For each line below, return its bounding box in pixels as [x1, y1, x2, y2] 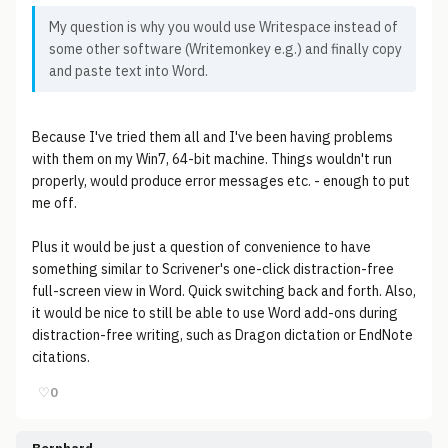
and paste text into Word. [49, 62, 208, 80]
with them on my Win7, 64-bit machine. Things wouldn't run [32, 150, 392, 168]
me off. [32, 194, 77, 212]
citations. [32, 348, 90, 366]
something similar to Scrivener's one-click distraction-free [32, 260, 394, 278]
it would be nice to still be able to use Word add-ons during [32, 304, 398, 322]
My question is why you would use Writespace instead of [49, 18, 398, 36]
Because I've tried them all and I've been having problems [32, 128, 393, 146]
